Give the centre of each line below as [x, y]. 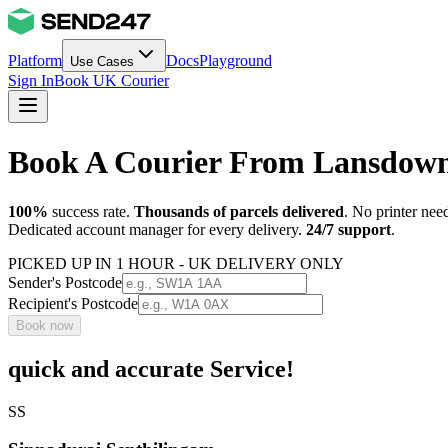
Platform [35, 60]
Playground [235, 60]
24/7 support [348, 229]
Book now [44, 325]
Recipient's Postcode [73, 303]
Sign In [31, 80]
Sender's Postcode [65, 282]
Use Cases [102, 61]
